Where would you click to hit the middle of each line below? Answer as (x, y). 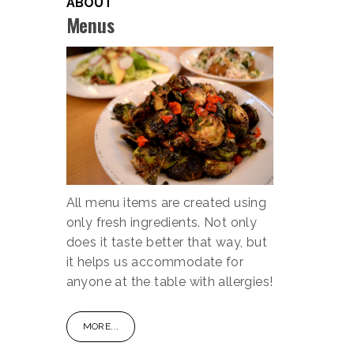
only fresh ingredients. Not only (162, 223)
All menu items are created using (166, 203)
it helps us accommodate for (155, 262)
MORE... (101, 327)
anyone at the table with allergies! (169, 282)
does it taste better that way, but (167, 243)
